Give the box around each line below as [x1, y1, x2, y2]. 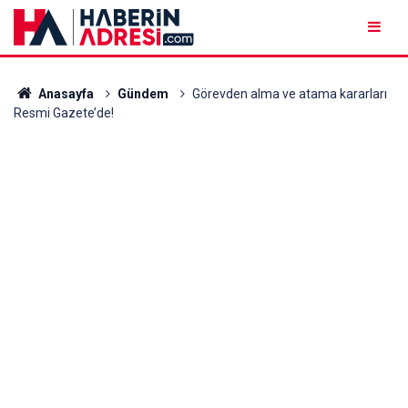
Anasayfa [35, 87, 94, 101]
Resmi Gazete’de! [14, 106, 114, 120]
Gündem [117, 87, 168, 101]
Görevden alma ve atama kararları [191, 87, 387, 101]
